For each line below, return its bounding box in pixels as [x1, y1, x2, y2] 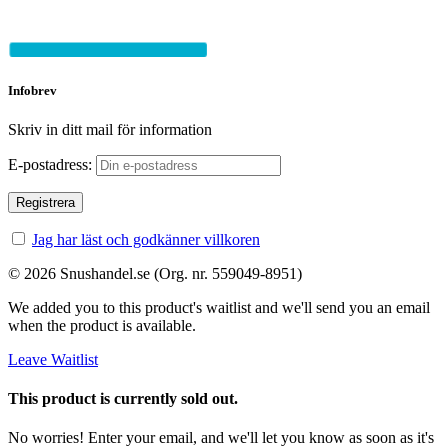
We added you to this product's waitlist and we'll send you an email [8, 298, 430, 316]
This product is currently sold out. [8, 390, 238, 408]
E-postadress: [8, 155, 96, 173]
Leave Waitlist [8, 350, 98, 368]
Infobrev [8, 82, 57, 98]
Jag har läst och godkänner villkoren [32, 230, 260, 248]
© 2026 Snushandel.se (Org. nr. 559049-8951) [8, 264, 302, 282]
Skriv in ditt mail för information [8, 120, 212, 138]
